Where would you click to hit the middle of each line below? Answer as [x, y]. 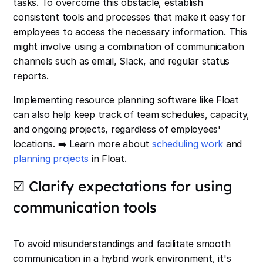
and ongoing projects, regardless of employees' [117, 129]
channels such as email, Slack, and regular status [122, 61]
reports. [31, 76]
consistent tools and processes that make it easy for [129, 17]
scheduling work [188, 144]
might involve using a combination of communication [129, 47]
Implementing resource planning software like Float [126, 100]
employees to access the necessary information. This [130, 32]
